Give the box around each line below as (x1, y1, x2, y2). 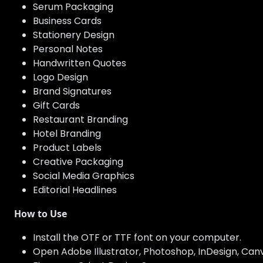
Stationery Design (33, 28, 114, 42)
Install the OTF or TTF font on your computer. (33, 231, 241, 245)
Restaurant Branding (33, 113, 128, 127)
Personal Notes (33, 42, 103, 56)
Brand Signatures (33, 85, 112, 99)
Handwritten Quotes (33, 56, 126, 70)
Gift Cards (33, 99, 80, 113)
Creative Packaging (33, 155, 123, 169)
